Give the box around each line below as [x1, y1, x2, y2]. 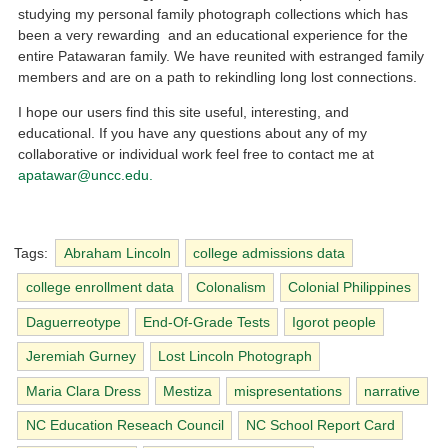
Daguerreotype [25, 313, 121, 330]
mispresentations [233, 382, 342, 399]
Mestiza [162, 382, 212, 399]
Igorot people [291, 313, 376, 330]
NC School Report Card [245, 417, 395, 434]
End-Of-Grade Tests [142, 313, 270, 330]
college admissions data [192, 244, 345, 261]
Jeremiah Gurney [25, 348, 136, 365]
